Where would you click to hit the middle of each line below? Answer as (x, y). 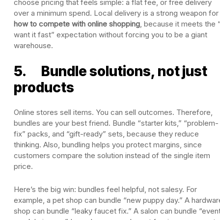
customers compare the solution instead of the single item (112, 155)
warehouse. (33, 45)
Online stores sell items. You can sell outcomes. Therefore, (113, 112)
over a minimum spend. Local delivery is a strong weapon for (116, 13)
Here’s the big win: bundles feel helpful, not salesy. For (105, 189)
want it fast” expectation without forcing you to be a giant (110, 34)
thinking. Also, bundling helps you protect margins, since (108, 144)
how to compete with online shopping (77, 24)
